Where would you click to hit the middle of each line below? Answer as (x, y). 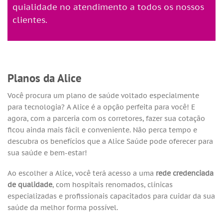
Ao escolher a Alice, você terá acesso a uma (82, 173)
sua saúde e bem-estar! (47, 152)
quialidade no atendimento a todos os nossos (108, 7)
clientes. (30, 20)
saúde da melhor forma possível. (63, 208)
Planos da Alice (45, 78)
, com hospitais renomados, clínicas (112, 185)
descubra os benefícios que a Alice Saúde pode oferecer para (110, 141)
